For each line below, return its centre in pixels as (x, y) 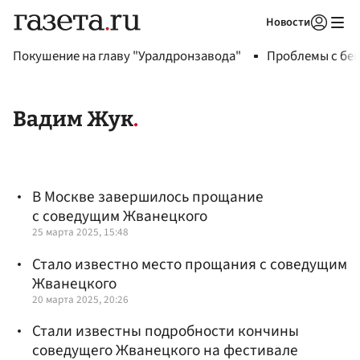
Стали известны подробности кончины (166, 331)
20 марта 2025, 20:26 (80, 299)
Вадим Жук (73, 119)
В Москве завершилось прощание (148, 197)
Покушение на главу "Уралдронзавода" (127, 56)
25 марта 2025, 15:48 (80, 232)
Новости (288, 22)
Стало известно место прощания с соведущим (190, 264)
